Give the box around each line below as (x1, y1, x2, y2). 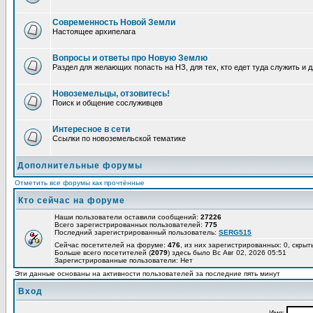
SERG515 (219, 228, 252, 236)
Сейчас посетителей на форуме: (54, 241, 168, 249)
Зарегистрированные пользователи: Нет (54, 256, 193, 264)
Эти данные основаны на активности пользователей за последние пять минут (15, 270, 280, 277)
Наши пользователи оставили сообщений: (54, 213, 201, 221)
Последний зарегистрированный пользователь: (54, 228, 219, 236)
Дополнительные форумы (17, 161, 143, 170)
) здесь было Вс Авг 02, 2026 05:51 (168, 249, 286, 256)
